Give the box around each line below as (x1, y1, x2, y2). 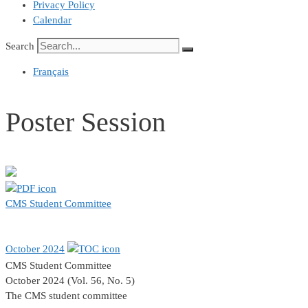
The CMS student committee (5, 290, 127, 302)
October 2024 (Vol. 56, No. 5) (5, 275, 135, 287)
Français (33, 66, 69, 77)
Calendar (33, 14, 71, 25)
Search (5, 41, 34, 52)
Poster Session (5, 107, 166, 138)
